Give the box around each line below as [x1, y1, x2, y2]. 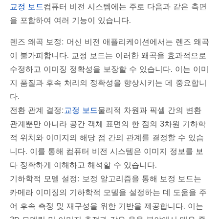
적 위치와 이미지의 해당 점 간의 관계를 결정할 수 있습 [10, 131, 204, 145]
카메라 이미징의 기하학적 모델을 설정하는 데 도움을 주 [10, 186, 207, 199]
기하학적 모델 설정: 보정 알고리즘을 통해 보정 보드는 [10, 173, 201, 186]
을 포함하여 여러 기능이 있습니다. [10, 14, 131, 27]
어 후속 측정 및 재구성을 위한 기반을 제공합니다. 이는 [10, 200, 203, 213]
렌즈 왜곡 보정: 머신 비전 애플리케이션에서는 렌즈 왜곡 [10, 36, 209, 49]
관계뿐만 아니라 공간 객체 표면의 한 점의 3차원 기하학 [10, 118, 206, 131]
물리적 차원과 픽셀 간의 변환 [98, 104, 201, 117]
